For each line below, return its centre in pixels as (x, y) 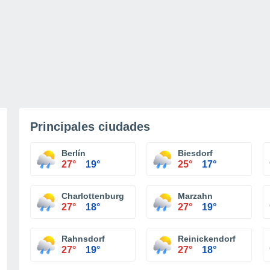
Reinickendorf (207, 239)
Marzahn (195, 196)
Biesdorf (195, 153)
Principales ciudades (90, 127)
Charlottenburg (93, 196)
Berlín (74, 153)
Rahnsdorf (83, 239)
